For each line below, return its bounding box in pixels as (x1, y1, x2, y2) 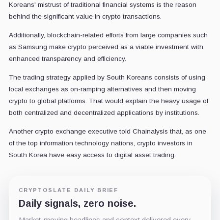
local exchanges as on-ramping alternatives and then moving (8, 85, 196, 93)
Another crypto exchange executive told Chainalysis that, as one (8, 127, 206, 135)
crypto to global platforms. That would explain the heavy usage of (8, 97, 208, 105)
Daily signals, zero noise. (18, 197, 136, 209)
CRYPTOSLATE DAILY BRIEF (18, 187, 119, 193)
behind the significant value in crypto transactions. (8, 12, 162, 20)
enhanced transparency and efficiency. (8, 55, 126, 62)
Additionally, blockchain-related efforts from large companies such (8, 31, 208, 39)
